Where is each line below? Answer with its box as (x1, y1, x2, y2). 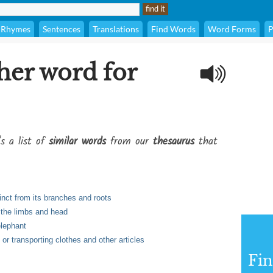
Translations (93, 24, 139, 34)
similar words (49, 133, 106, 150)
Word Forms (208, 24, 256, 34)
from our (106, 133, 153, 150)
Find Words (151, 24, 196, 34)
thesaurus (153, 133, 194, 150)
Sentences (43, 24, 80, 34)
